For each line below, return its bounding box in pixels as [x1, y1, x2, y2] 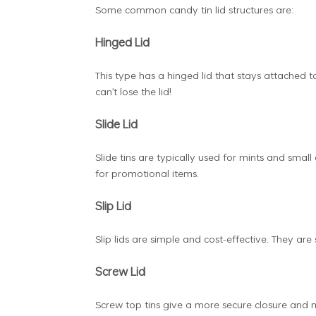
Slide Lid [95, 115, 138, 133]
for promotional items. [95, 165, 199, 181]
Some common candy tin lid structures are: [95, 1, 293, 17]
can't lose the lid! [95, 83, 171, 99]
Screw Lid [95, 262, 145, 280]
